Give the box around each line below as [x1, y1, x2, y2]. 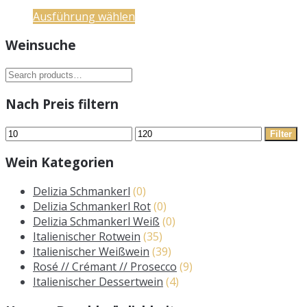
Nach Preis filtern [5, 95, 119, 112]
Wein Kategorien [5, 153, 114, 171]
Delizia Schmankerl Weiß [33, 214, 160, 230]
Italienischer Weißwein [33, 244, 149, 260]
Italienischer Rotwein [33, 229, 140, 245]
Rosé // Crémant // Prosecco [33, 259, 177, 275]
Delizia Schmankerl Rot [33, 199, 151, 214]
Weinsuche [5, 36, 76, 54]
